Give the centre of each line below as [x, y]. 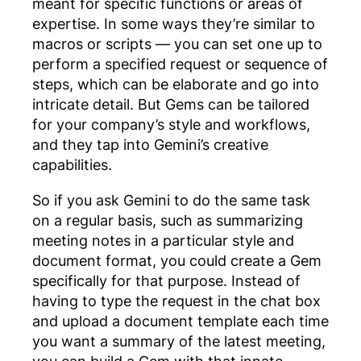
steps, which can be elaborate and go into [176, 84]
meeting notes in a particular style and [163, 240]
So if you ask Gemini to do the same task [171, 199]
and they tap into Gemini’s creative [150, 145]
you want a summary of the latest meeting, [179, 340]
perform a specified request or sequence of [180, 64]
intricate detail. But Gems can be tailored [171, 104]
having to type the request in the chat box [176, 300]
